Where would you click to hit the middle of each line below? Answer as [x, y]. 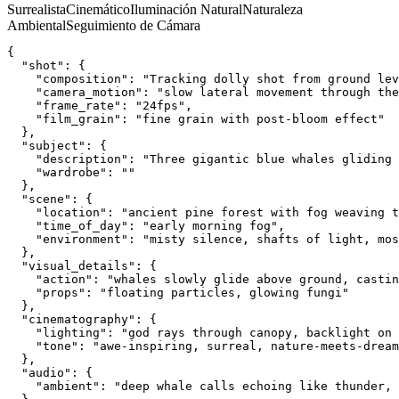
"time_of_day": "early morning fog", [146, 225]
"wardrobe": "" [71, 172]
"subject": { [57, 145]
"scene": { [50, 199]
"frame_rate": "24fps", [100, 105]
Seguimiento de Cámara [133, 25]
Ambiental [37, 25]
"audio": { [50, 372]
